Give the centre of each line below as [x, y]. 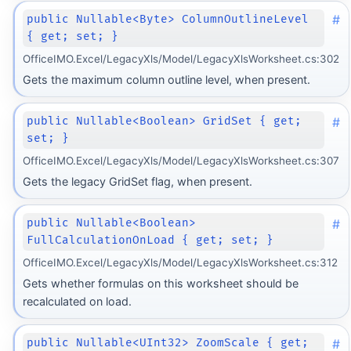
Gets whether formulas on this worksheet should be [160, 284]
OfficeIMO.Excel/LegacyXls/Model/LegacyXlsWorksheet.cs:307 [181, 160]
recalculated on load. [77, 302]
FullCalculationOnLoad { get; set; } [150, 241]
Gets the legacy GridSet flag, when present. [137, 182]
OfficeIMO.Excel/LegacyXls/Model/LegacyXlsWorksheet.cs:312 [180, 262]
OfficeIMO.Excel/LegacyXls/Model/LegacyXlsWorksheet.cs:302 [181, 58]
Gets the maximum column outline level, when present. [166, 80]
